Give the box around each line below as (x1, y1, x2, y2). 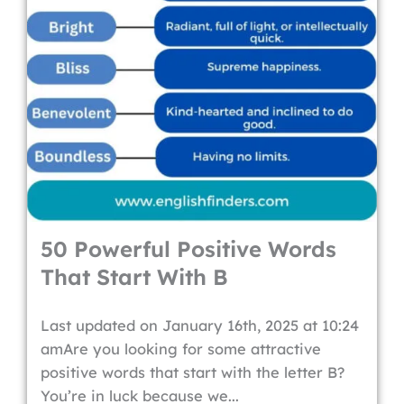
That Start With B (41, 263, 228, 290)
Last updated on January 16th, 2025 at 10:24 (41, 317, 359, 335)
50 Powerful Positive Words (41, 235, 336, 262)
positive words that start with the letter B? (41, 363, 344, 381)
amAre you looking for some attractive (41, 340, 321, 358)
